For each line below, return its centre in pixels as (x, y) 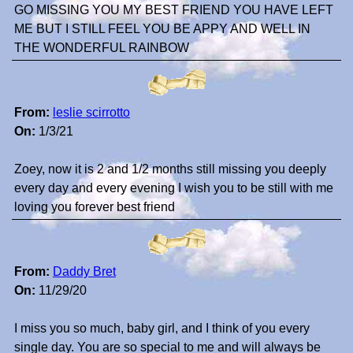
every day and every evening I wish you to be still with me (174, 188)
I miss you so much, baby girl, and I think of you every (162, 329)
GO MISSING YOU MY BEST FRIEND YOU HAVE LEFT (174, 10)
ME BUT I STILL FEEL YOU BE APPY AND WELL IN (162, 29)
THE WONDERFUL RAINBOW (102, 48)
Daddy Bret (84, 272)
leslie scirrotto (91, 113)
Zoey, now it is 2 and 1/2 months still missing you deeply (170, 169)
